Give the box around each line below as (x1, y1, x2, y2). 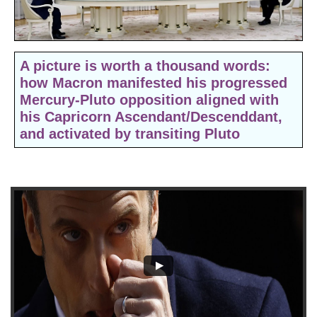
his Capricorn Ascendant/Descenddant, (20, 109, 282, 125)
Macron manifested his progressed (52, 75, 287, 91)
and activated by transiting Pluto (20, 126, 244, 142)
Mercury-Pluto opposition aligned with (20, 92, 279, 108)
